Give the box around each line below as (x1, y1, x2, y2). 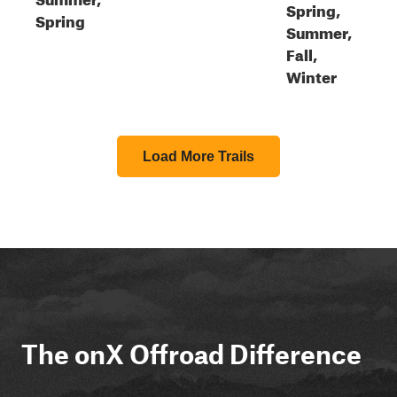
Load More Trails (143, 149, 254, 164)
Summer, (286, 19, 352, 43)
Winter (286, 63, 337, 87)
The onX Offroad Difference (21, 338, 362, 370)
